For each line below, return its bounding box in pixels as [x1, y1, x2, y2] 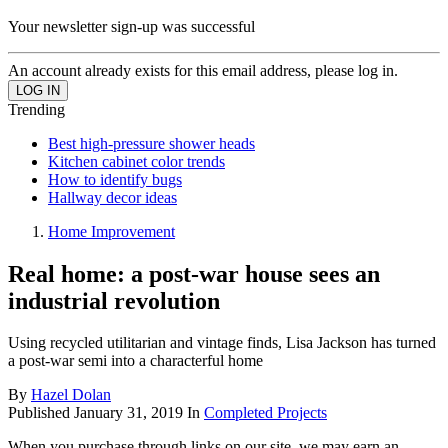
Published [8, 404, 74, 422]
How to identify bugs [48, 170, 182, 188]
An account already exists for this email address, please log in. [8, 61, 398, 79]
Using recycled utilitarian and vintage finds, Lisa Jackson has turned [8, 334, 436, 352]
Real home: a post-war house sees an [8, 260, 380, 287]
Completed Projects [204, 404, 327, 422]
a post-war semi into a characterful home [8, 352, 263, 370]
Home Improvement [48, 222, 175, 240]
